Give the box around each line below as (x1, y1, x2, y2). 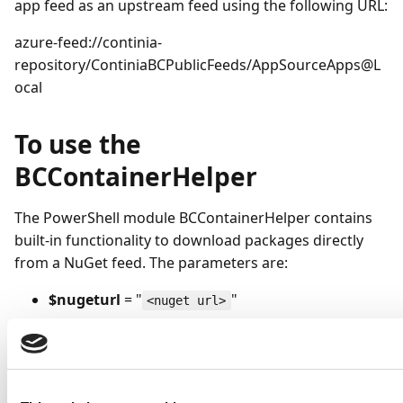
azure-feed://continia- (14, 32, 162, 52)
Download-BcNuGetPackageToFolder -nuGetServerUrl (19, 386, 358, 400)
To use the (14, 127, 141, 161)
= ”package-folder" (129, 345, 260, 365)
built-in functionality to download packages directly (14, 230, 363, 250)
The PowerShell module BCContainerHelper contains (14, 208, 372, 228)
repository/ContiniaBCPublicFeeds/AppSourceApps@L (14, 55, 381, 75)
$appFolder (49, 345, 129, 365)
